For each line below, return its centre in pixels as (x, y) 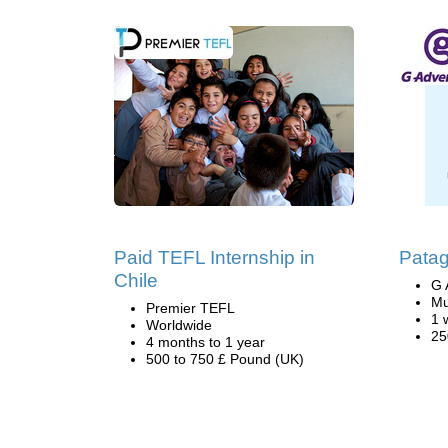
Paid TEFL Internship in (214, 257)
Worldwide (179, 325)
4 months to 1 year (205, 342)
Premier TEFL (190, 308)
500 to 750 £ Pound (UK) (225, 359)
